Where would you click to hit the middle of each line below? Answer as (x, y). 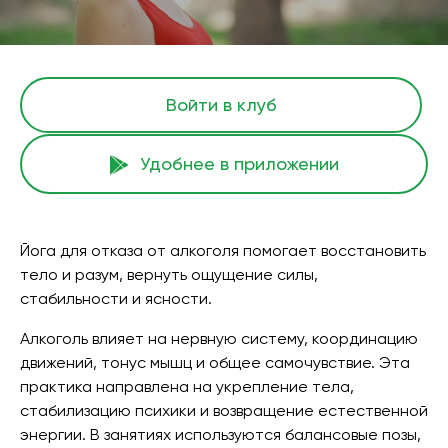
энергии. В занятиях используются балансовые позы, (220, 434)
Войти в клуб (221, 104)
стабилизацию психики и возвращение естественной (224, 410)
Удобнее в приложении (239, 163)
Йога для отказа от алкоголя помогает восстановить (223, 250)
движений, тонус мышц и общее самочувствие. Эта (215, 362)
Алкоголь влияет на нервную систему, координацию (219, 338)
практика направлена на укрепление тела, (187, 386)
